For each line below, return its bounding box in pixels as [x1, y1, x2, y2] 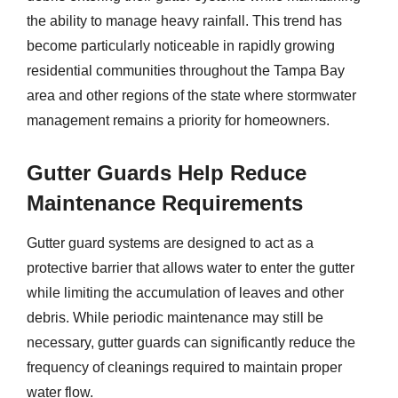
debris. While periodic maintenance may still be [27, 310, 323, 325]
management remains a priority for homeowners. [27, 113, 330, 128]
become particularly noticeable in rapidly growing [27, 38, 335, 53]
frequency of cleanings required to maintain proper [27, 360, 342, 375]
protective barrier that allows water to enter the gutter [27, 260, 354, 275]
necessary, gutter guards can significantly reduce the [27, 335, 355, 350]
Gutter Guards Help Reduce [27, 161, 306, 185]
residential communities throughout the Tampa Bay [27, 63, 345, 78]
